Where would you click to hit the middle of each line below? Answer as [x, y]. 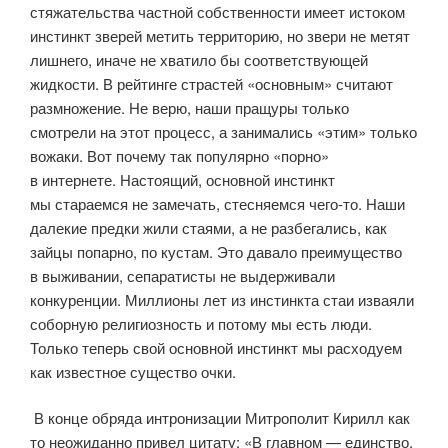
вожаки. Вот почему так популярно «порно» [179, 155]
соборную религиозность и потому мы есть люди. [201, 323]
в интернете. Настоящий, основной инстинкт [182, 179]
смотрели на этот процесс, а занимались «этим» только [223, 131]
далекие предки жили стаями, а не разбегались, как [208, 227]
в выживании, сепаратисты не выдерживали [182, 275]
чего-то [333, 203]
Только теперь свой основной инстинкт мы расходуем [216, 347]
